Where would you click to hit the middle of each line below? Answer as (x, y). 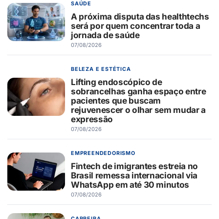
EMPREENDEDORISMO (103, 153)
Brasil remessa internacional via (134, 175)
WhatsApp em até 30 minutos (130, 185)
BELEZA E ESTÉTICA (101, 69)
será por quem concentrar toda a (136, 26)
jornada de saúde (105, 35)
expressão (92, 119)
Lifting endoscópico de (117, 82)
